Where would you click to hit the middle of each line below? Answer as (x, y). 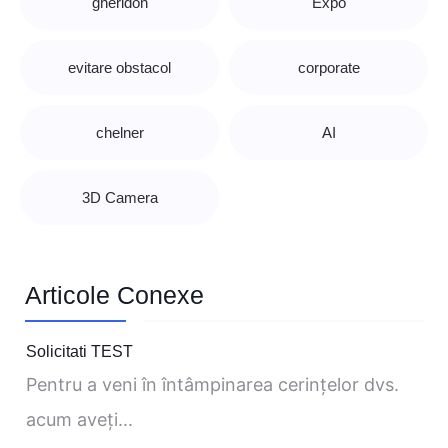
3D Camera (119, 197)
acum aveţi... (79, 419)
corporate (328, 67)
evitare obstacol (119, 67)
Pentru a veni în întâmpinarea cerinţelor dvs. (212, 384)
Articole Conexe (114, 294)
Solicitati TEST (79, 351)
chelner (119, 132)
